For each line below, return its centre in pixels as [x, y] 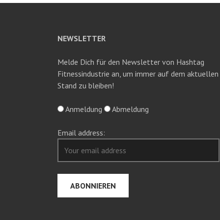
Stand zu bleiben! [86, 85]
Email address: [81, 133]
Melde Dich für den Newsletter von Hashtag [131, 62]
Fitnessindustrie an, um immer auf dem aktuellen [138, 74]
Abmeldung [130, 109]
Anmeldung [84, 109]
